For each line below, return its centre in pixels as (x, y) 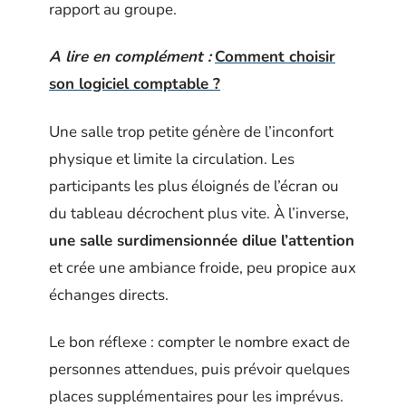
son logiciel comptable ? (135, 84)
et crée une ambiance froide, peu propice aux (203, 267)
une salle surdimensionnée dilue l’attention (202, 240)
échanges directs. (109, 295)
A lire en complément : (130, 57)
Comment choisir (275, 57)
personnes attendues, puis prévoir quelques (199, 369)
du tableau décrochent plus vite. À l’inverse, (199, 213)
